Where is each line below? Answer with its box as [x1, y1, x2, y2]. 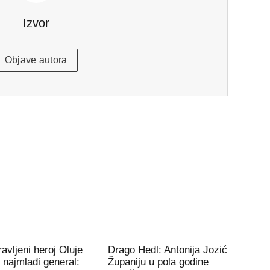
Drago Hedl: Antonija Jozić [108, 243, 228, 256]
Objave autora [4, 55, 67, 66]
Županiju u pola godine [108, 256, 209, 268]
